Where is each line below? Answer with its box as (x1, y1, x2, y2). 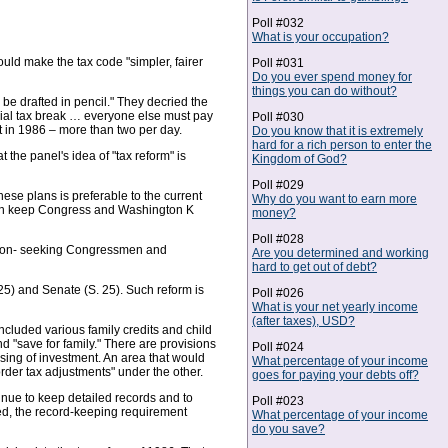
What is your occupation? (252, 30, 389, 44)
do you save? (252, 422, 325, 436)
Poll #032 (252, 16, 304, 30)
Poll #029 (252, 178, 304, 192)
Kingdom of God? (252, 152, 347, 166)
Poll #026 (252, 286, 304, 300)
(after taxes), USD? (252, 314, 355, 328)
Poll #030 (252, 110, 304, 124)
